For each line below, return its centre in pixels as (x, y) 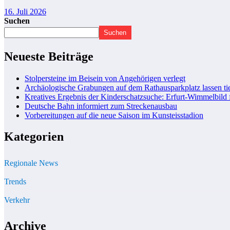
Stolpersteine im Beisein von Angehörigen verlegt (105, 78)
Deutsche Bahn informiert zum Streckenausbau (101, 106)
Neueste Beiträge (49, 56)
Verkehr (17, 200)
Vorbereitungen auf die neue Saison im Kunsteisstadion (114, 115)
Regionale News (31, 163)
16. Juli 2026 (25, 11)
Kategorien (34, 137)
